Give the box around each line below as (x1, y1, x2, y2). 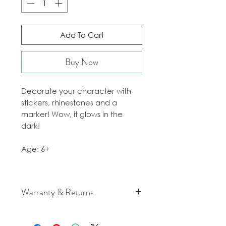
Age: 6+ (21, 144, 49, 154)
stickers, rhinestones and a (21, 97, 117, 108)
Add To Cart (60, 30, 104, 40)
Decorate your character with (21, 86, 131, 96)
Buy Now (65, 55, 98, 69)
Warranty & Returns (21, 186, 94, 199)
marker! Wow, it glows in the (21, 109, 123, 120)
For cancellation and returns (21, 206, 124, 217)
